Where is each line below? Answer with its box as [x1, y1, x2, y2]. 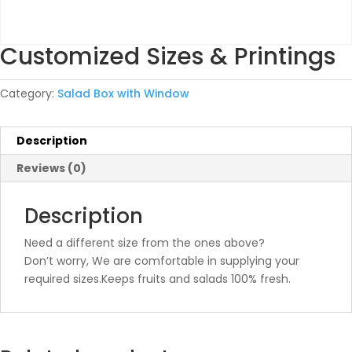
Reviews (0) [16, 160, 86, 176]
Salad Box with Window [57, 86, 189, 101]
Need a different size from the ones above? [24, 235, 265, 251]
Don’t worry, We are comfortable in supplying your [24, 253, 299, 269]
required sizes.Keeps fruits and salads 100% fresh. [24, 271, 291, 287]
